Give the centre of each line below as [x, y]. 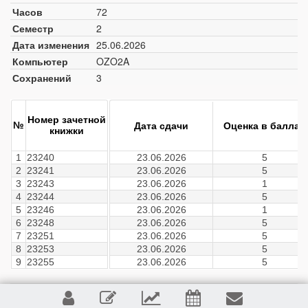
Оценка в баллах [264, 126]
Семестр [33, 28]
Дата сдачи [161, 126]
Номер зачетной [67, 120]
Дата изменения [51, 45]
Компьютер [40, 61]
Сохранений [42, 78]
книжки [67, 131]
